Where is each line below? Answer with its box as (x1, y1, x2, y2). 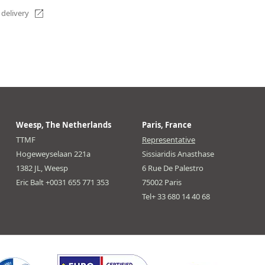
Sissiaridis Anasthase (141, 148, 214, 159)
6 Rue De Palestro (141, 162, 203, 173)
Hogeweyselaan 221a (15, 148, 91, 159)
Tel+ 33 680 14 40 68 (141, 190, 210, 202)
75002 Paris (141, 176, 182, 188)
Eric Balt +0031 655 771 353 (15, 176, 109, 188)
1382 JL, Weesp (15, 162, 68, 173)
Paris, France (141, 119, 192, 130)
